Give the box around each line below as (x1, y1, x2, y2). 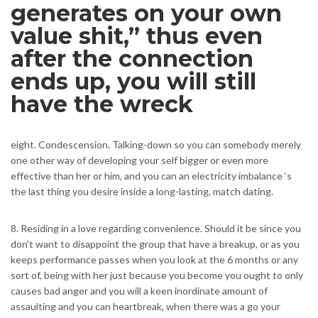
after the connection (11, 45, 253, 73)
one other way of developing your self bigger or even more (11, 154, 268, 167)
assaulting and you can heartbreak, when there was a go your (11, 300, 280, 313)
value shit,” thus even (11, 22, 263, 50)
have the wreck (11, 90, 193, 119)
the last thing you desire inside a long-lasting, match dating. (11, 185, 273, 198)
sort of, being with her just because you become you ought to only (11, 269, 303, 282)
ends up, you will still (11, 67, 256, 96)
